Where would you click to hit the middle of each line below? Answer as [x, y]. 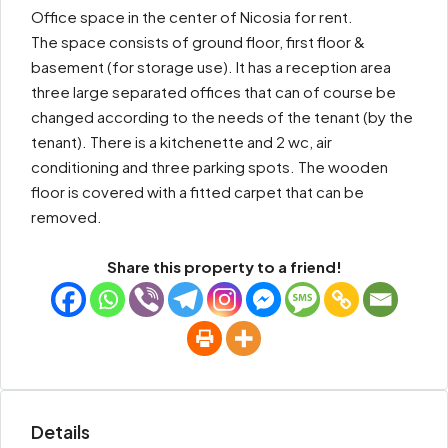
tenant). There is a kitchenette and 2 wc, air [181, 141]
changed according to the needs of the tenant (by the [222, 116]
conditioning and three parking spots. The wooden [209, 166]
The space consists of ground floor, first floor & [198, 41]
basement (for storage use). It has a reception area [211, 66]
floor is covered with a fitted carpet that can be [197, 191]
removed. [66, 216]
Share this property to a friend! [224, 266]
